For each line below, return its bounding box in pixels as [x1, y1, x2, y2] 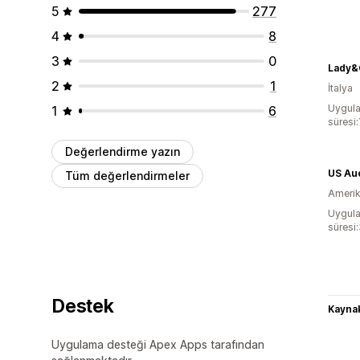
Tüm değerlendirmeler [65, 168, 190, 182]
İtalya [328, 81, 353, 94]
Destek [51, 294, 114, 317]
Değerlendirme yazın [65, 144, 180, 158]
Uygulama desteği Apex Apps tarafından [51, 337, 264, 351]
